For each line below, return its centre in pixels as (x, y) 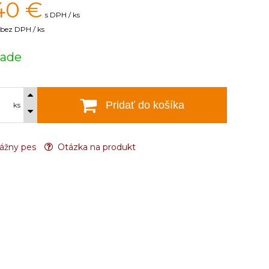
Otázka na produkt (95, 147)
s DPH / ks (62, 15)
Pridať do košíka (145, 105)
